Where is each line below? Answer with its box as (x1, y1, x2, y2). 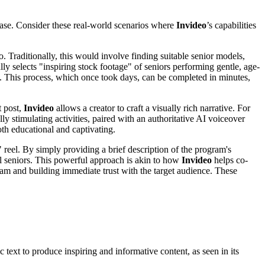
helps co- (212, 154, 248, 165)
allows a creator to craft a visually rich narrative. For (54, 102, 250, 113)
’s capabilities (206, 20, 256, 30)
